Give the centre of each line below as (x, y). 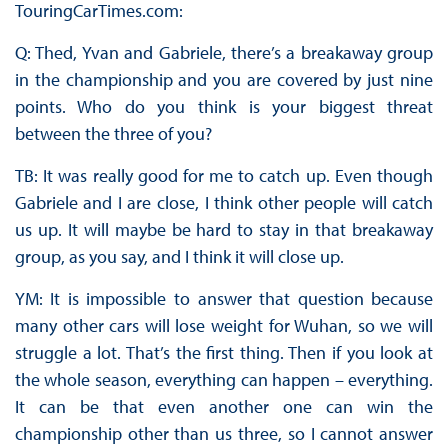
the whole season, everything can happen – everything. (224, 380)
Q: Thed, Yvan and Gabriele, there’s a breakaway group (224, 53)
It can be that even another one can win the (224, 407)
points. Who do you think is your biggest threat (224, 107)
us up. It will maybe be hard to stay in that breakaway (224, 230)
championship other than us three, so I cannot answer (224, 434)
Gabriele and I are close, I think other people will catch (224, 203)
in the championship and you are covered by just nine (224, 80)
